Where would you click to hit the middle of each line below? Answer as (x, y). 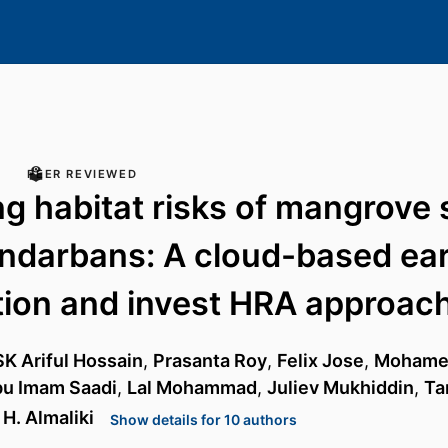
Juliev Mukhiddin (340, 388)
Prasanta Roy (210, 361)
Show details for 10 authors (203, 419)
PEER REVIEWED (82, 174)
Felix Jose (320, 361)
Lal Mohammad (192, 388)
